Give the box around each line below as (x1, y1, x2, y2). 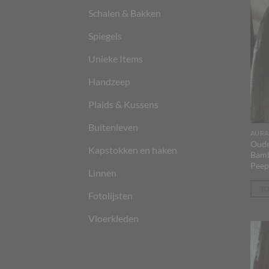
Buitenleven (88, 121, 138, 133)
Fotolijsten (88, 189, 133, 201)
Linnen (88, 166, 116, 178)
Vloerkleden (88, 212, 139, 224)
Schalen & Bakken (88, 7, 161, 19)
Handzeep (88, 75, 130, 87)
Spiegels (88, 29, 122, 41)
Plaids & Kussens (88, 98, 159, 110)
